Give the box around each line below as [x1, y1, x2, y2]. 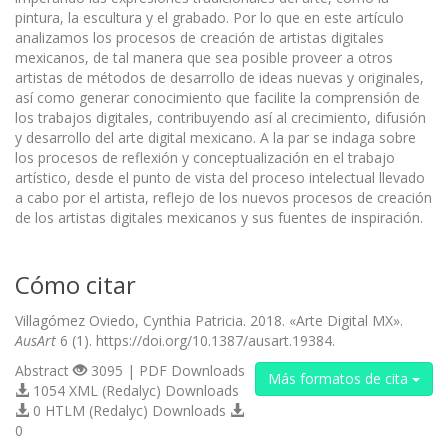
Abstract [15, 360, 73, 380]
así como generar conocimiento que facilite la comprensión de [15, 87, 420, 107]
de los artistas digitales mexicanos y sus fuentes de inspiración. [15, 207, 423, 227]
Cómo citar [15, 267, 136, 301]
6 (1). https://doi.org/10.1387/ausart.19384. [56, 330, 335, 350]
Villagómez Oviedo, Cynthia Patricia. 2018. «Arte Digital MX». [15, 310, 403, 330]
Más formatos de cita [268, 368, 412, 388]
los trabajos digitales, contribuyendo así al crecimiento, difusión [15, 107, 426, 127]
